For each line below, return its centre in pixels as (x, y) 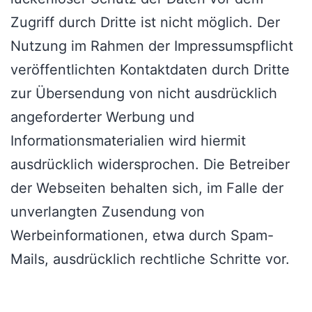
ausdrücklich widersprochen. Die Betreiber (150, 165)
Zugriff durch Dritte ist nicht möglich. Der (145, 23)
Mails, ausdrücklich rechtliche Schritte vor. (150, 259)
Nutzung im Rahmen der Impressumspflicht (152, 46)
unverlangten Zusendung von (108, 212)
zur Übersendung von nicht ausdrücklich (144, 94)
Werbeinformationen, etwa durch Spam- (142, 236)
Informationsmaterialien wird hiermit (128, 141)
